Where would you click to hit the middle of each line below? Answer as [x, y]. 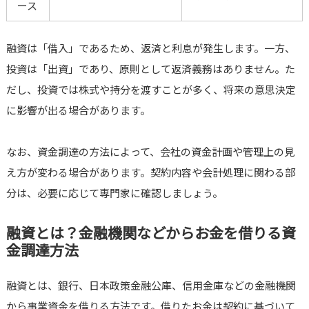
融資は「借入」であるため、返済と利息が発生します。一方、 [150, 48]
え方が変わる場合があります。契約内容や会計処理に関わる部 [150, 172]
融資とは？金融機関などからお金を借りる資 [151, 233]
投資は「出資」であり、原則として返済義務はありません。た [150, 69]
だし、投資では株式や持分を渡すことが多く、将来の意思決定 [151, 90]
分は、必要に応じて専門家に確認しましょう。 [114, 193]
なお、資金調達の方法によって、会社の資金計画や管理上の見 [150, 152]
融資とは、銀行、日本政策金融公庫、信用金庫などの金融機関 [151, 286]
